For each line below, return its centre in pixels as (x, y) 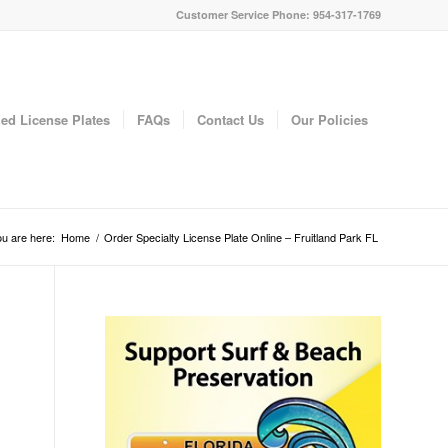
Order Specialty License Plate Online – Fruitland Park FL (241, 237)
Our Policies (329, 119)
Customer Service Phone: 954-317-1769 (278, 14)
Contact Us (230, 119)
